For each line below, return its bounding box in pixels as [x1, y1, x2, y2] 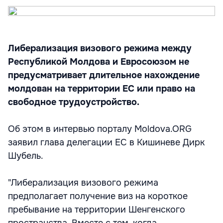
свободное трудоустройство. [8, 97, 139, 108]
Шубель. [8, 150, 43, 161]
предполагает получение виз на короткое [8, 191, 188, 202]
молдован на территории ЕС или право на [8, 83, 195, 94]
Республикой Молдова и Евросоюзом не [8, 56, 189, 67]
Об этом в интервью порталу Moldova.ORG [8, 123, 192, 134]
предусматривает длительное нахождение [8, 70, 200, 81]
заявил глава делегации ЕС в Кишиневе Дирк [8, 137, 205, 148]
